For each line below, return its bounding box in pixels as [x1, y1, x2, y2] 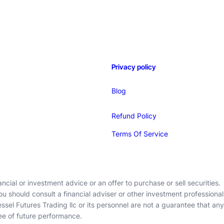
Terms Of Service [111, 129, 168, 138]
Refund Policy [111, 111, 156, 120]
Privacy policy [111, 62, 156, 71]
